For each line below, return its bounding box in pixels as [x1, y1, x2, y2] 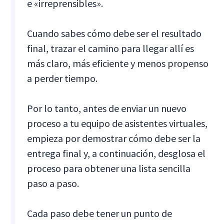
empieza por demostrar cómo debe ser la [27, 131, 201, 144]
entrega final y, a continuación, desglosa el [27, 146, 206, 159]
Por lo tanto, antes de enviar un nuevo [27, 101, 187, 114]
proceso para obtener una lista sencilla [27, 161, 191, 174]
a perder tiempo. [27, 71, 98, 84]
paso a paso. [27, 176, 79, 189]
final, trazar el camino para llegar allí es [27, 41, 194, 54]
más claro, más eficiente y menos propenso [27, 56, 209, 69]
